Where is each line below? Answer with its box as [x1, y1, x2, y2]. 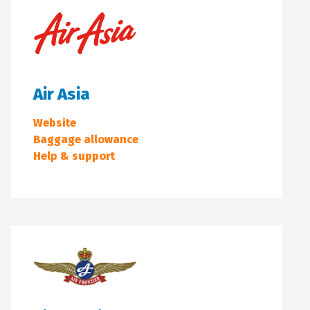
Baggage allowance [33, 133, 138, 147]
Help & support [33, 149, 115, 163]
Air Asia [33, 84, 90, 104]
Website [33, 116, 76, 130]
